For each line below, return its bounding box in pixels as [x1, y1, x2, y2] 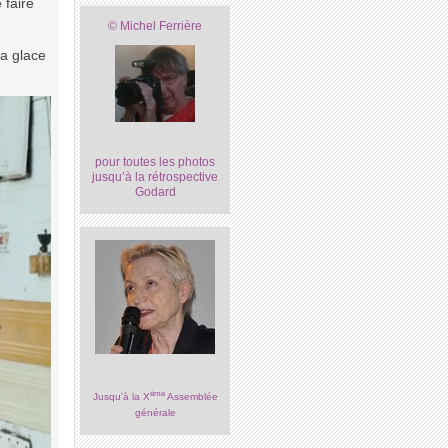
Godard [134, 185, 176, 200]
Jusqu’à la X [92, 391, 150, 403]
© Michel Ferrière [108, 18, 203, 33]
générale [134, 407, 176, 419]
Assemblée [164, 391, 218, 403]
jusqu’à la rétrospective [92, 170, 219, 185]
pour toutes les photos [95, 155, 216, 170]
